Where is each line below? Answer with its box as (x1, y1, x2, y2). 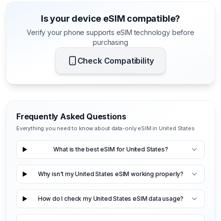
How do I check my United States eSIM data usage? (37, 195, 184, 203)
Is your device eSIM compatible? (40, 13, 181, 24)
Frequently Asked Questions (16, 111, 126, 121)
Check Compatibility (77, 55, 154, 66)
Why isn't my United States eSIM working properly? (37, 170, 184, 178)
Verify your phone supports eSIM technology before (27, 28, 194, 37)
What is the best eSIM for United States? (53, 146, 168, 153)
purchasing (93, 37, 128, 46)
